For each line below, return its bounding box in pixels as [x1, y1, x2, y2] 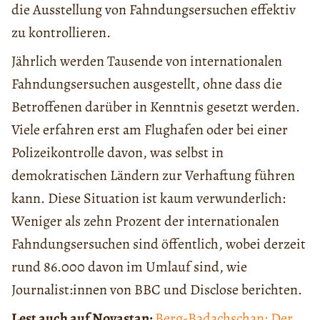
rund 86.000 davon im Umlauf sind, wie [11, 257, 247, 277]
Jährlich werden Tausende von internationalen [11, 51, 282, 71]
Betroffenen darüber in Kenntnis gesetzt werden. [11, 97, 300, 117]
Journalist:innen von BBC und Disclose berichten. [11, 280, 302, 300]
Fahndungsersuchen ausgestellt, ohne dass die [11, 74, 282, 94]
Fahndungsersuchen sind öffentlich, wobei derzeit [11, 234, 306, 254]
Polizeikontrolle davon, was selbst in [11, 143, 224, 163]
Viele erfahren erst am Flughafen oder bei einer [11, 120, 288, 140]
